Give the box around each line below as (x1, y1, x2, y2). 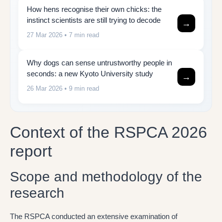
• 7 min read (62, 31, 99, 39)
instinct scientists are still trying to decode (27, 15, 161, 24)
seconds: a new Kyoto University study (27, 69, 153, 78)
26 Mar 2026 (27, 84, 62, 92)
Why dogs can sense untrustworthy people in (27, 58, 172, 67)
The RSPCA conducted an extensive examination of (10, 212, 177, 221)
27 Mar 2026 (27, 31, 62, 39)
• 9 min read (62, 84, 99, 92)
